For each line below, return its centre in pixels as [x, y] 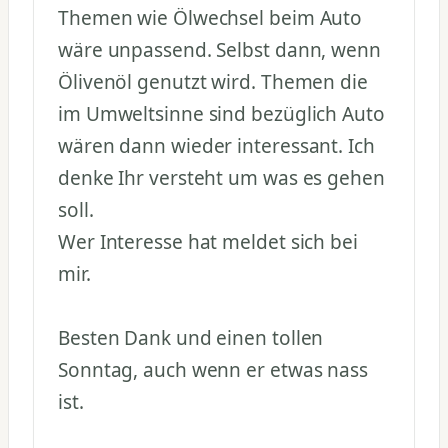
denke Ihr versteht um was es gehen [221, 178]
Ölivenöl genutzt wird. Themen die [213, 82]
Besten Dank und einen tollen [191, 338]
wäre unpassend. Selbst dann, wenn [219, 50]
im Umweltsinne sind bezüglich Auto [221, 114]
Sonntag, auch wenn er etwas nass [213, 370]
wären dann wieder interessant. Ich [216, 146]
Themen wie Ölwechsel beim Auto [210, 18]
